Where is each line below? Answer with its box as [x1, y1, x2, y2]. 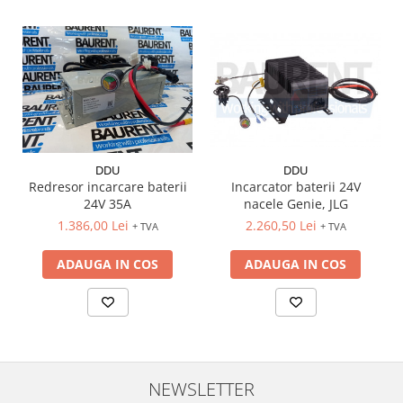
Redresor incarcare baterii [28, 178, 187, 196]
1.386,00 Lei [57, 217, 129, 235]
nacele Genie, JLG [243, 195, 348, 213]
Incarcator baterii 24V [230, 178, 361, 196]
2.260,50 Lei [245, 217, 317, 235]
